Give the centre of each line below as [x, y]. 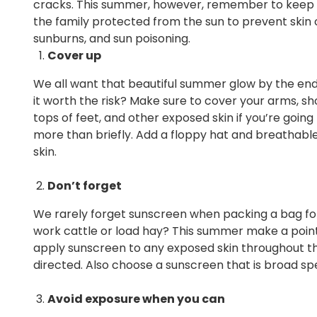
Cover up [74, 56]
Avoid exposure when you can [136, 299]
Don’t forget [85, 186]
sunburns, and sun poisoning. [112, 39]
